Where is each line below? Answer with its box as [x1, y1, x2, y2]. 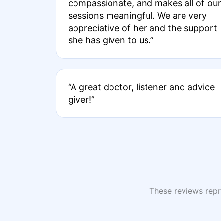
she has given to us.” [68, 35, 154, 45]
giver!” [68, 94, 95, 105]
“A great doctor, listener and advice [68, 82, 215, 92]
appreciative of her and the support [68, 23, 217, 33]
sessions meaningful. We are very [68, 10, 207, 21]
